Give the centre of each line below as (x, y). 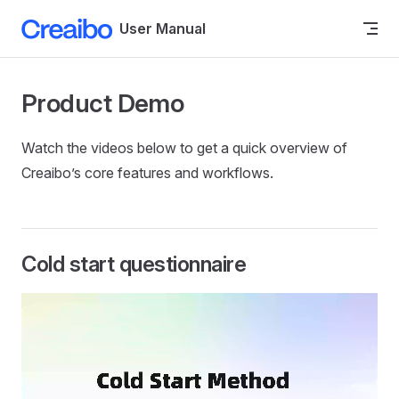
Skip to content (63, 24)
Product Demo (103, 103)
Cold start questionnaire (134, 264)
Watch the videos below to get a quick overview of (184, 148)
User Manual (162, 28)
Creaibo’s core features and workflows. (147, 173)
